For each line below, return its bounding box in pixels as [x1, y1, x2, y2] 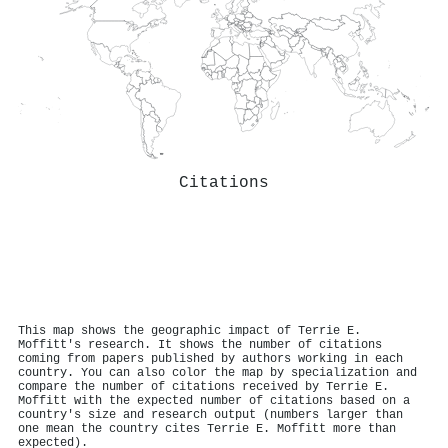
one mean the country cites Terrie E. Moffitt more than [18, 421, 396, 436]
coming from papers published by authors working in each [18, 351, 403, 366]
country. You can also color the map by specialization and [18, 365, 417, 380]
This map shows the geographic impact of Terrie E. [18, 323, 361, 338]
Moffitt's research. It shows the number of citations [18, 337, 382, 352]
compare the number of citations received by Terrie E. [18, 379, 389, 394]
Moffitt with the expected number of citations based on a [18, 393, 410, 408]
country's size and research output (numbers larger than [18, 407, 403, 422]
